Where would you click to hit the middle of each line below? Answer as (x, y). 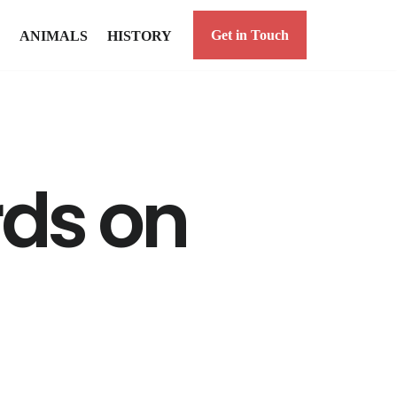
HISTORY (140, 35)
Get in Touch (250, 35)
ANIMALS (54, 35)
